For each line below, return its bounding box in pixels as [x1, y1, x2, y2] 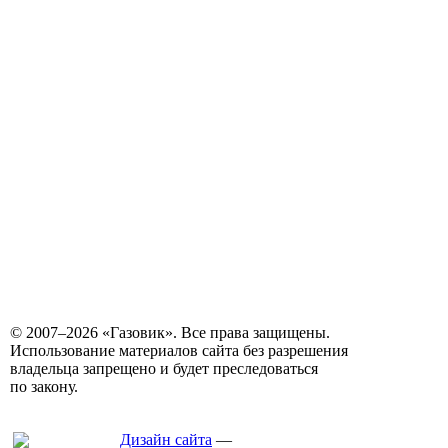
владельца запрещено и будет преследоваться [10, 360, 318, 377]
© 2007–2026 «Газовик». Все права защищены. [10, 324, 330, 341]
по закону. [10, 378, 78, 395]
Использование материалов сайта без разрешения [10, 342, 348, 359]
